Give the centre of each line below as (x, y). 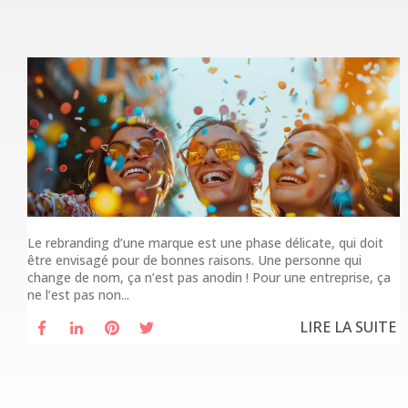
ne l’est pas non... (78, 295)
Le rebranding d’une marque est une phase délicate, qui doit (205, 243)
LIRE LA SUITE (348, 327)
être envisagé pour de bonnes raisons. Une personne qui (194, 260)
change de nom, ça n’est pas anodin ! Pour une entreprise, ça (209, 278)
